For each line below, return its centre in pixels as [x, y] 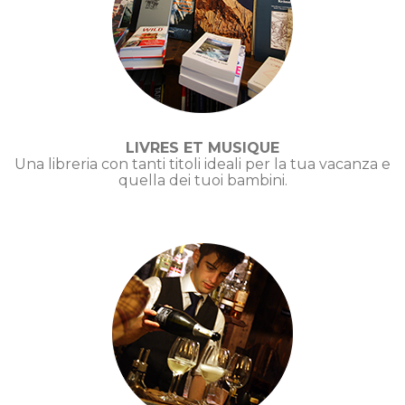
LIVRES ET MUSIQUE [202, 147]
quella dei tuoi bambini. [202, 180]
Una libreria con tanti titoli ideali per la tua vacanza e [202, 164]
